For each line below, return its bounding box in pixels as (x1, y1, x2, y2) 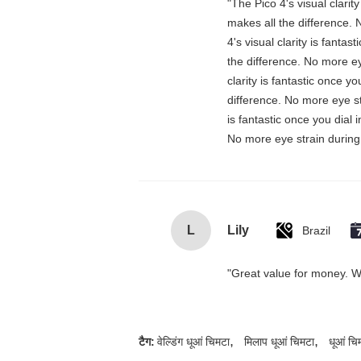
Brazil (302, 224, 330, 237)
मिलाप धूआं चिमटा (244, 335, 314, 348)
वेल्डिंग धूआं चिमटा (157, 335, 230, 348)
